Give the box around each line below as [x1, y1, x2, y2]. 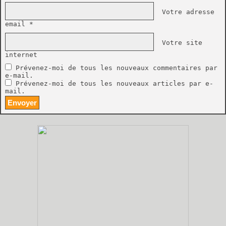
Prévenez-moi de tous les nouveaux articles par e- [16, 80, 213, 87]
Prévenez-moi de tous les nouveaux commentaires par [16, 64, 217, 72]
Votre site [158, 38, 202, 46]
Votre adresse [158, 8, 214, 16]
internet [5, 51, 37, 59]
